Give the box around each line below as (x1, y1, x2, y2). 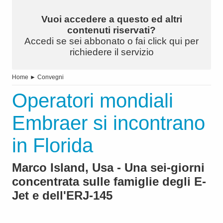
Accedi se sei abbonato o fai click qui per (24, 36, 199, 47)
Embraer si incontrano (12, 112, 205, 134)
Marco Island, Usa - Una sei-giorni (12, 161, 205, 175)
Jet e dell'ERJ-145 (12, 189, 112, 203)
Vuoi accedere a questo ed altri (41, 14, 182, 25)
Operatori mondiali (12, 90, 173, 112)
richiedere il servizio (69, 47, 154, 58)
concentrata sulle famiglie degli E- (12, 175, 206, 189)
